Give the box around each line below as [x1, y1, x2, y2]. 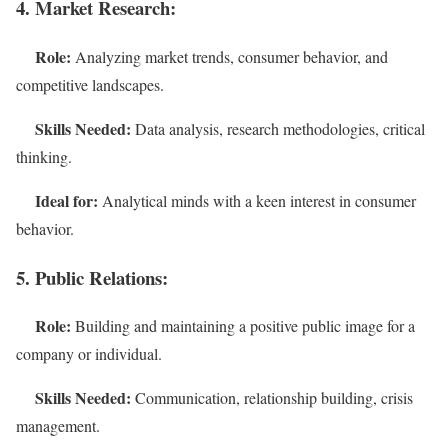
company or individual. [16, 343, 162, 365]
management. [16, 415, 100, 437]
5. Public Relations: [16, 263, 168, 291]
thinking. [16, 145, 72, 167]
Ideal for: [35, 188, 98, 212]
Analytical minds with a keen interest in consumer [98, 189, 416, 211]
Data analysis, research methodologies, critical [131, 117, 425, 139]
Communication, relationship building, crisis [131, 387, 413, 409]
